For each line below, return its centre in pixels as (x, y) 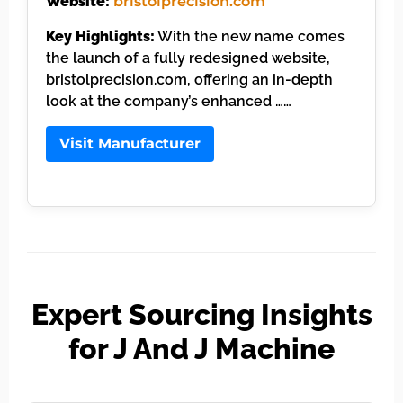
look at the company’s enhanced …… (169, 101)
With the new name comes (250, 36)
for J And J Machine (201, 348)
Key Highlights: (100, 36)
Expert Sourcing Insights (201, 314)
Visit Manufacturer (130, 143)
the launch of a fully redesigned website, (188, 58)
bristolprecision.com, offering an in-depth (189, 79)
